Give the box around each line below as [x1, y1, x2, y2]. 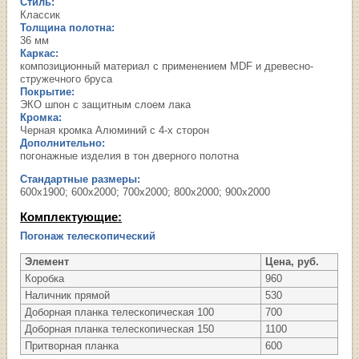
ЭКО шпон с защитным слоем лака [20, 98, 192, 111]
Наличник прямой [25, 289, 111, 302]
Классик [20, 8, 61, 21]
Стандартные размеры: [20, 172, 141, 185]
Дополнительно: [20, 136, 106, 149]
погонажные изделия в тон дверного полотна [20, 149, 240, 162]
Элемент [25, 256, 70, 268]
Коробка [25, 272, 65, 285]
